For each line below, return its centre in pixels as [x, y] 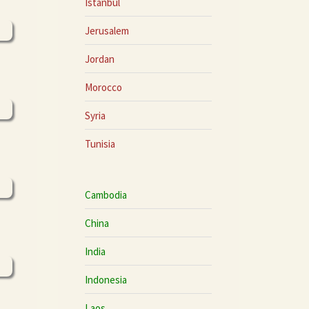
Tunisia [100, 143]
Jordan [99, 59]
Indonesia [106, 279]
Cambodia [106, 195]
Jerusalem [107, 30]
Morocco [103, 87]
